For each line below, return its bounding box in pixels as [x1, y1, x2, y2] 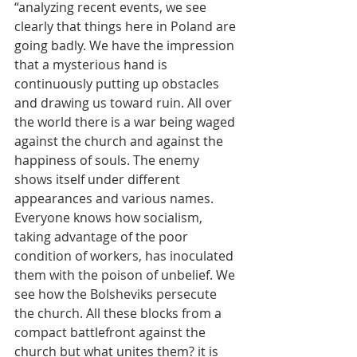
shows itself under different [14, 171, 183, 188]
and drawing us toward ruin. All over [14, 94, 235, 112]
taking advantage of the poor [14, 228, 191, 245]
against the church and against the [14, 132, 226, 150]
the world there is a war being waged [14, 113, 238, 131]
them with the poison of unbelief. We [14, 266, 238, 284]
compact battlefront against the [14, 324, 209, 341]
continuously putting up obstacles [14, 75, 222, 92]
